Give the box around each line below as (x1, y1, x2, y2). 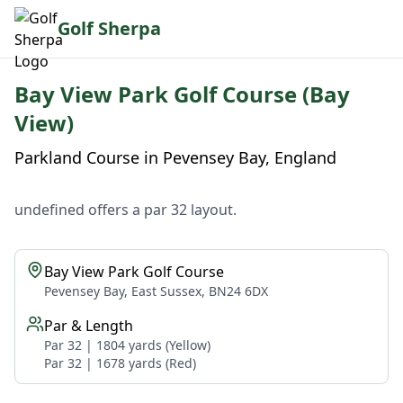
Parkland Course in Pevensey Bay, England (14, 147, 336, 168)
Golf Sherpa (58, 16, 161, 40)
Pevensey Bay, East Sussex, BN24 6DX (44, 282, 268, 300)
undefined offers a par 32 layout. (14, 200, 237, 219)
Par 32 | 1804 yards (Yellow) (44, 336, 210, 354)
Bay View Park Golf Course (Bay (14, 79, 350, 109)
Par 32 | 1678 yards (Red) (44, 354, 196, 372)
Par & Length (44, 316, 133, 336)
